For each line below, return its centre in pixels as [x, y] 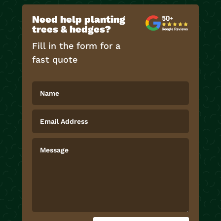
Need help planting [78, 19]
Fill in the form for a [76, 45]
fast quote [55, 59]
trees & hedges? [71, 29]
